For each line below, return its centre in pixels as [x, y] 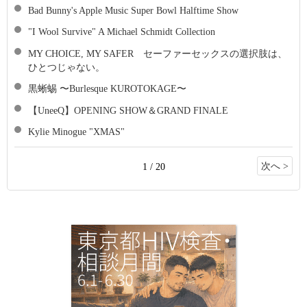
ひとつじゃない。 [66, 67]
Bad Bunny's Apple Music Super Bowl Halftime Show [133, 10]
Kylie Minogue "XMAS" [76, 132]
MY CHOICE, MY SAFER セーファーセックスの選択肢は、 [158, 53]
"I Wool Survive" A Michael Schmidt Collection [122, 32]
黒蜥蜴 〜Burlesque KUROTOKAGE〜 [107, 89]
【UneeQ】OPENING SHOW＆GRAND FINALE [128, 110]
